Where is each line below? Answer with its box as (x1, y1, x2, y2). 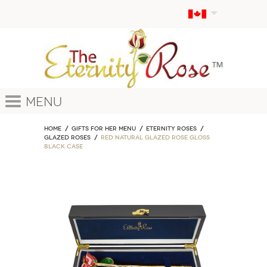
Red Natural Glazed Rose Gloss (100, 133, 210, 141)
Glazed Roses (44, 133, 91, 141)
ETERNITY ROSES (145, 125, 197, 132)
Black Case (44, 142, 83, 150)
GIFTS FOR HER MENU (71, 125, 136, 132)
